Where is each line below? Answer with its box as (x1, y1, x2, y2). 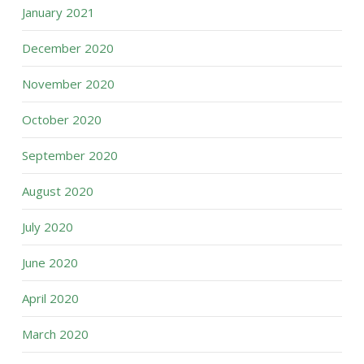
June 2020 (21, 254, 78, 271)
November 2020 (21, 76, 115, 92)
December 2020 (21, 40, 114, 56)
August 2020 (21, 183, 93, 199)
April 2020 (21, 290, 79, 306)
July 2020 (21, 219, 73, 235)
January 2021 (21, 4, 95, 20)
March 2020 (21, 326, 89, 342)
